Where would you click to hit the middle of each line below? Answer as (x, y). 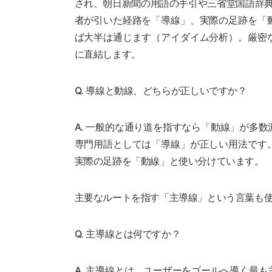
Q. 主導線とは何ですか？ (127, 233)
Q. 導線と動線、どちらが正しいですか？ (161, 90)
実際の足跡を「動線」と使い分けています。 (169, 161)
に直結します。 (107, 54)
